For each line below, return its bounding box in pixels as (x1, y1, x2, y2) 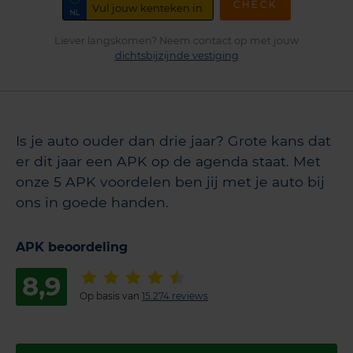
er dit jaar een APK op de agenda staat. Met (16, 152, 321, 169)
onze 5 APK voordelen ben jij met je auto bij (16, 173, 325, 190)
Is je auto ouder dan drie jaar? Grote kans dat (16, 132, 331, 149)
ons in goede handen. (16, 193, 169, 210)
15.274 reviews (142, 290, 208, 303)
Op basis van (80, 290, 142, 303)
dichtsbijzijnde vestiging (114, 50, 239, 62)
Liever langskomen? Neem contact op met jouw (54, 35, 299, 47)
